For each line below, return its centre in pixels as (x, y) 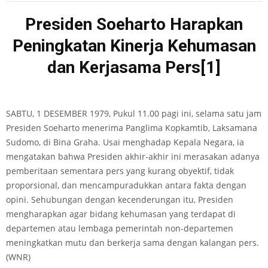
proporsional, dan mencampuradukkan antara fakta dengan (126, 185)
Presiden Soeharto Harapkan (134, 24)
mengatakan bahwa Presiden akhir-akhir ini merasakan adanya (133, 156)
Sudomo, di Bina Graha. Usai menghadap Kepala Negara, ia (125, 142)
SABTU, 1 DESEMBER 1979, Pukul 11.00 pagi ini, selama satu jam (134, 113)
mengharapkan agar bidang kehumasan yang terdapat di (121, 214)
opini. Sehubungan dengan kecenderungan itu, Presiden (120, 200)
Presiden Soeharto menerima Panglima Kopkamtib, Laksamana (132, 128)
